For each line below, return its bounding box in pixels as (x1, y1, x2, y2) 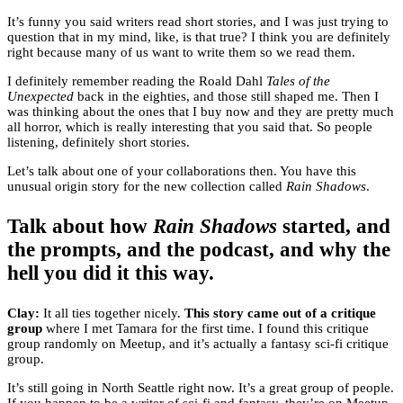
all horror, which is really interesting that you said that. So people (7, 120, 372, 135)
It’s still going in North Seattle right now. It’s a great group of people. (7, 381, 394, 396)
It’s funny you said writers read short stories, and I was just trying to (7, 14, 389, 30)
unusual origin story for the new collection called (7, 179, 286, 194)
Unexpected (7, 89, 74, 104)
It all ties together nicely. (40, 306, 184, 321)
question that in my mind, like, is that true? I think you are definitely (7, 30, 390, 45)
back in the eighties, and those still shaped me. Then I (74, 89, 379, 104)
